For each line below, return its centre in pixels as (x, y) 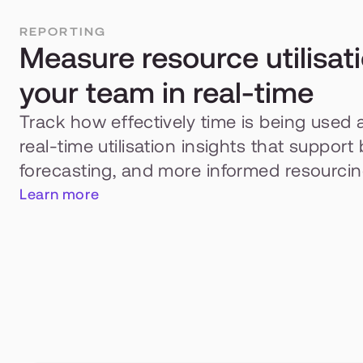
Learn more (60, 194)
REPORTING (63, 32)
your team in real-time (167, 93)
